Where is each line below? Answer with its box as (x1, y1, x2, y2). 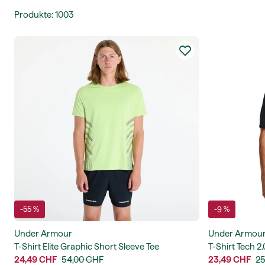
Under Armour (14, 228, 72, 239)
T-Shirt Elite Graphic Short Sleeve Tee (14, 241, 159, 252)
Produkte (14, 9, 51, 20)
